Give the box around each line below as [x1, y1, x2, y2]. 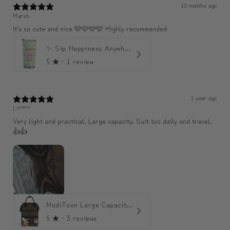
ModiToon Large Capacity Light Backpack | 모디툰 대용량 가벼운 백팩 [126, 199, 133, 210]
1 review [66, 56, 94, 67]
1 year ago [191, 93, 217, 102]
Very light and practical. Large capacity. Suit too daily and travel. [13, 116, 212, 126]
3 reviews [66, 213, 98, 223]
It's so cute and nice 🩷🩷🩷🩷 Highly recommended [13, 23, 167, 34]
